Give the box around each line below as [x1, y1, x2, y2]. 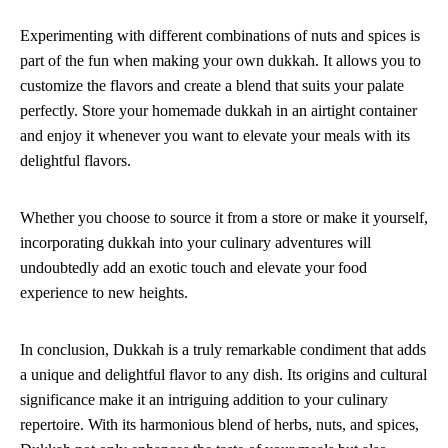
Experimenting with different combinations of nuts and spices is [20, 27, 420, 45]
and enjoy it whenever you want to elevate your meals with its [20, 127, 410, 145]
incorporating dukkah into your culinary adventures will [20, 234, 371, 252]
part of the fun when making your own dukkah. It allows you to [20, 52, 421, 70]
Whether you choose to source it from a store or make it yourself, [20, 209, 428, 227]
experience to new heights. [20, 284, 188, 302]
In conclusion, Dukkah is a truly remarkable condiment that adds [20, 341, 426, 359]
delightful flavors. [20, 152, 131, 170]
